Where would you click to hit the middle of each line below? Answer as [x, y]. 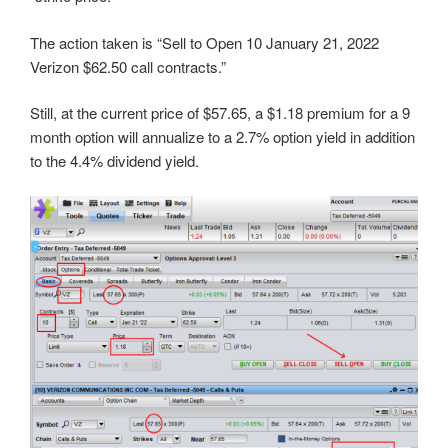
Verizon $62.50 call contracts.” [128, 66]
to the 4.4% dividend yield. [114, 161]
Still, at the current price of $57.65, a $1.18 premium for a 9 [220, 113]
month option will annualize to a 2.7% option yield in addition [222, 137]
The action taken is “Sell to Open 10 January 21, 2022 [204, 42]
